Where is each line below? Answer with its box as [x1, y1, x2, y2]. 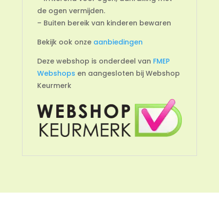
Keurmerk [37, 80, 71, 90]
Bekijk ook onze [37, 37, 93, 47]
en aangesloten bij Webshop [75, 68, 180, 78]
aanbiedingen [93, 37, 143, 47]
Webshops [37, 68, 75, 78]
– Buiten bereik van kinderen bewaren [37, 18, 171, 28]
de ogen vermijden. [37, 5, 105, 16]
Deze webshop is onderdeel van [37, 56, 153, 66]
